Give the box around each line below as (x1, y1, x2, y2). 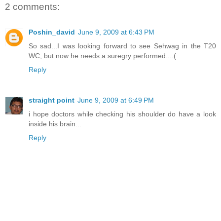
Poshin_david (29, 28, 75, 36)
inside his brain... (29, 119, 81, 128)
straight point (29, 96, 74, 104)
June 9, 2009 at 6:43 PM (78, 28, 154, 36)
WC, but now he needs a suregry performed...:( (29, 51, 176, 60)
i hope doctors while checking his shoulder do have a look (29, 110, 216, 118)
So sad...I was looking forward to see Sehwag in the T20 (29, 41, 216, 50)
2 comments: (5, 1, 60, 12)
